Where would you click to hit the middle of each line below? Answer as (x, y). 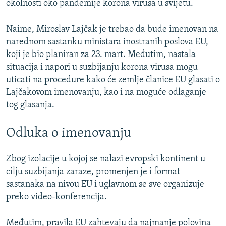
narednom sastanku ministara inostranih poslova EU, (107, 42)
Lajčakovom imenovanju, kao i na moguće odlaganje (106, 93)
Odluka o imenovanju (69, 134)
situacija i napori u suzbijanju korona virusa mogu (102, 68)
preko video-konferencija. (56, 197)
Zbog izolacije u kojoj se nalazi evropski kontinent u (106, 159)
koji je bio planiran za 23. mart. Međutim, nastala (101, 55)
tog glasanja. (30, 105)
